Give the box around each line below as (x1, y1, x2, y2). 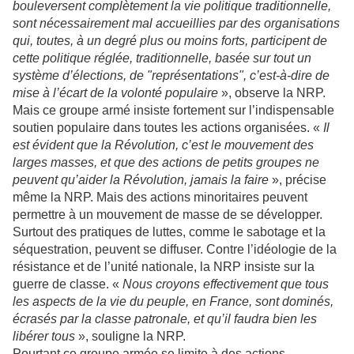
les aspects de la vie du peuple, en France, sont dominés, (13, 295, 333, 309)
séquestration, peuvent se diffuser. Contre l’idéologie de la (13, 243, 337, 257)
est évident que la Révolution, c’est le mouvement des (13, 138, 314, 153)
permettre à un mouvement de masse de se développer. (13, 208, 322, 222)
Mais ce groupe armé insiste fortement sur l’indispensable (13, 104, 334, 118)
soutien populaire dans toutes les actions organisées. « (13, 121, 323, 135)
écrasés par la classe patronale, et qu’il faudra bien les (13, 312, 317, 326)
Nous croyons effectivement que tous (122, 277, 329, 292)
